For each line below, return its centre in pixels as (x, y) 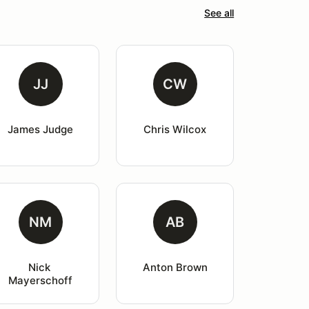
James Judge (41, 129)
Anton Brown (175, 267)
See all (219, 13)
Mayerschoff (41, 280)
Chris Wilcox (175, 129)
